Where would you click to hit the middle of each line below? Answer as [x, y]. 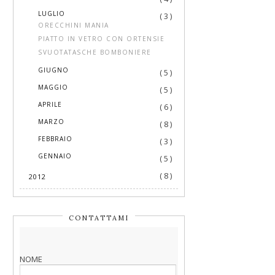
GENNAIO [55, 156]
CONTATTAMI [99, 218]
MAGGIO [53, 87]
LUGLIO [52, 13]
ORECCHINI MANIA [74, 25]
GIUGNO [53, 70]
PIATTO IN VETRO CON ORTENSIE [101, 38]
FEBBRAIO [55, 138]
